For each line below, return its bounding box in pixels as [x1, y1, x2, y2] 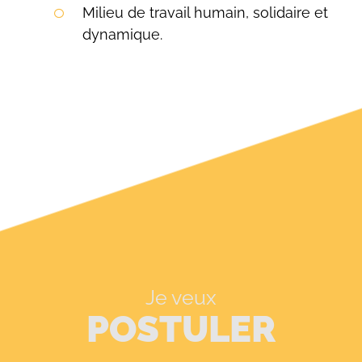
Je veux [145, 285, 217, 309]
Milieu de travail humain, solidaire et [82, 4, 328, 21]
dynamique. [82, 26, 162, 43]
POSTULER [86, 308, 276, 351]
